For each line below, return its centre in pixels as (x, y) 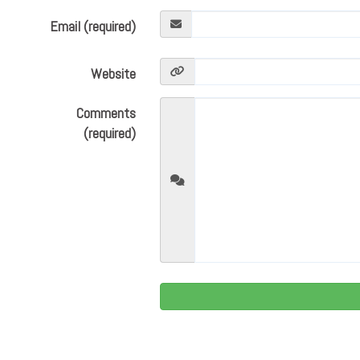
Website (114, 74)
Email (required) (93, 26)
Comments (106, 113)
